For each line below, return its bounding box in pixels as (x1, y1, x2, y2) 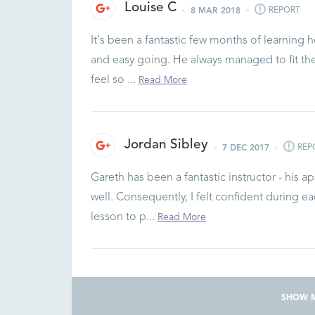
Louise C (124, 1, 176, 15)
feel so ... (91, 75, 139, 86)
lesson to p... (91, 212, 157, 223)
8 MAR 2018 (191, 6, 240, 15)
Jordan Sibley (124, 139, 208, 152)
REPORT (269, 6, 300, 15)
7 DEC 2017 (222, 143, 269, 153)
